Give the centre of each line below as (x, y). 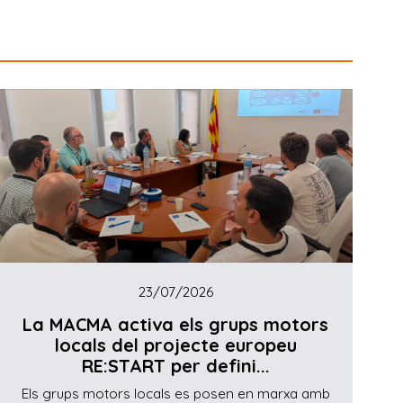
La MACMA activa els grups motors (176, 325)
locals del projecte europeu (175, 345)
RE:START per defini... (175, 366)
